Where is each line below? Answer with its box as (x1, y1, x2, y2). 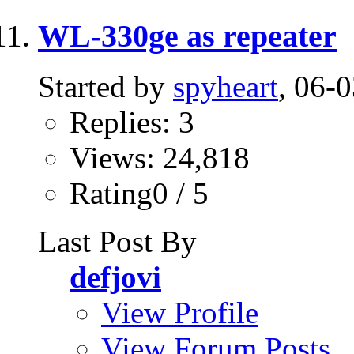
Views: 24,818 (70, 141, 250, 175)
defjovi (70, 260, 161, 295)
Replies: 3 (70, 105, 194, 140)
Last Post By (38, 224, 197, 259)
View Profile (101, 296, 258, 330)
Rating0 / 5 (70, 176, 209, 211)
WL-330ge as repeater (38, 17, 337, 54)
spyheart (173, 70, 278, 104)
